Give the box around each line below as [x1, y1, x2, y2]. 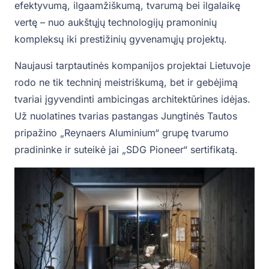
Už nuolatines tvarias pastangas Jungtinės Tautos [14, 110, 237, 122]
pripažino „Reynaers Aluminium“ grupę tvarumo [14, 127, 229, 139]
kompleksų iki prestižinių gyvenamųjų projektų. [14, 33, 227, 46]
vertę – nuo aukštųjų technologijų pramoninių [14, 16, 217, 29]
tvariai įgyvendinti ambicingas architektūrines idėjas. [14, 93, 250, 106]
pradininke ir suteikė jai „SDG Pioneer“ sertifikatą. [14, 144, 238, 156]
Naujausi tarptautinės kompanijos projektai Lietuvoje [14, 59, 250, 72]
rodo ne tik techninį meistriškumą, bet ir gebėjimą [14, 76, 238, 89]
